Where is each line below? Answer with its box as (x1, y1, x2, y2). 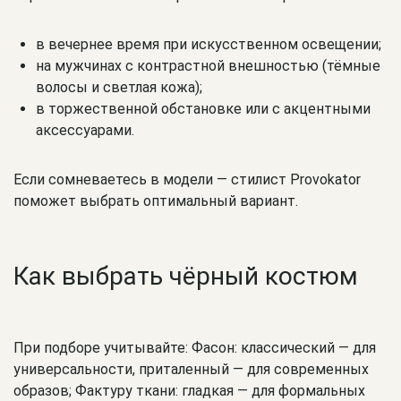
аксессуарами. (36, 121, 134, 139)
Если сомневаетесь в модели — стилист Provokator (13, 170, 361, 188)
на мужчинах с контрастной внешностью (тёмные (36, 56, 380, 74)
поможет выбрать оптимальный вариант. (13, 192, 298, 209)
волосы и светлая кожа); (36, 78, 202, 96)
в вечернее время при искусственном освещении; (36, 35, 381, 53)
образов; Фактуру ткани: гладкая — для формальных (13, 381, 365, 399)
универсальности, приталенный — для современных (13, 360, 369, 378)
